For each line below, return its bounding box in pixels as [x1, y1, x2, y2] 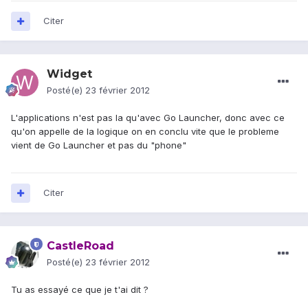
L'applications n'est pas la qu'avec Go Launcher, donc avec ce [11, 112, 285, 124]
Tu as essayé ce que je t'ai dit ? [11, 284, 148, 296]
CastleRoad [47, 239, 114, 253]
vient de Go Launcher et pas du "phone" [11, 140, 186, 151]
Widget [47, 67, 92, 81]
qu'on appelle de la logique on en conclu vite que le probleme [11, 126, 279, 137]
